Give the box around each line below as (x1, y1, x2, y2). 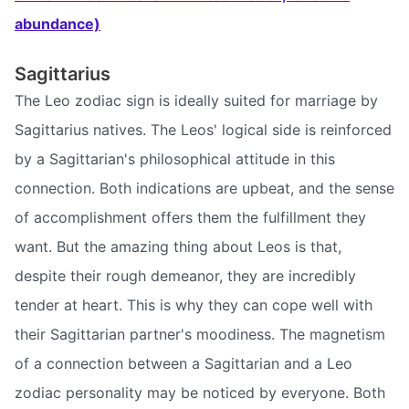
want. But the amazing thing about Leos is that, (15, 236, 341, 256)
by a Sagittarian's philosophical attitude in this (15, 149, 335, 168)
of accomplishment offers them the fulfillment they (15, 207, 366, 226)
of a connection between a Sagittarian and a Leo (15, 353, 352, 372)
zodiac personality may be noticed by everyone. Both (15, 383, 385, 402)
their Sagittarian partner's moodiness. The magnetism (15, 324, 385, 343)
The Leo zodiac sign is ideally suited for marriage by (15, 90, 378, 110)
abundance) (15, 15, 100, 34)
